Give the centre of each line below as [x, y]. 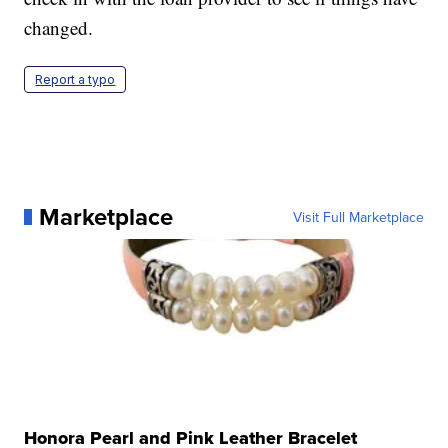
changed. [59, 27]
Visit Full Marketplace [358, 216]
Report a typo [75, 79]
